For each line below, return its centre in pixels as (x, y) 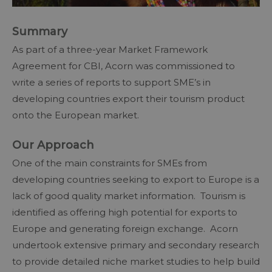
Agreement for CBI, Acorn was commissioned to (124, 66)
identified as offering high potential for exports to (125, 212)
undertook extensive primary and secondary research (136, 245)
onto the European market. (76, 115)
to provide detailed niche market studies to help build (136, 261)
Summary (40, 31)
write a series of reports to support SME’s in (111, 82)
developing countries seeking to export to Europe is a (136, 179)
